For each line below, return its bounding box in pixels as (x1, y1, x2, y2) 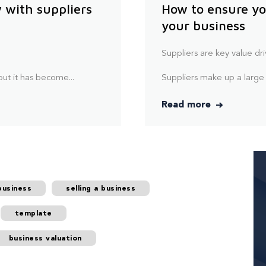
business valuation (8, 235, 82, 243)
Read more (161, 100, 214, 110)
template (14, 210, 52, 218)
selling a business (66, 185, 135, 193)
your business (161, 18, 246, 34)
